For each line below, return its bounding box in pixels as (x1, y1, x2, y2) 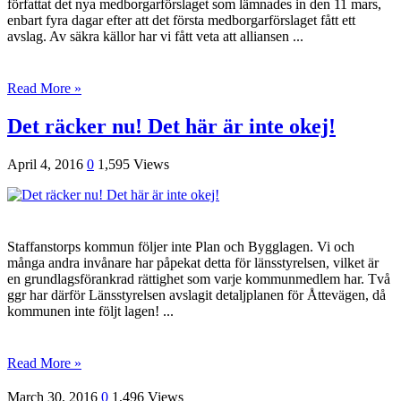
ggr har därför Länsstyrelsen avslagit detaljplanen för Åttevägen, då (7, 287, 386, 303)
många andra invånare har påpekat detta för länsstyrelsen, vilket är (7, 255, 379, 271)
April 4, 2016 (7, 157, 83, 173)
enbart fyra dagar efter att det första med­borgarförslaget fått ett (7, 13, 355, 29)
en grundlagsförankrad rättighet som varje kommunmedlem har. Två (7, 271, 390, 287)
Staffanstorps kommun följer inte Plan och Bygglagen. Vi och (7, 239, 354, 255)
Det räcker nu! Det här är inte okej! (7, 115, 336, 139)
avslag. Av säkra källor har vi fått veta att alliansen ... (7, 29, 303, 45)
